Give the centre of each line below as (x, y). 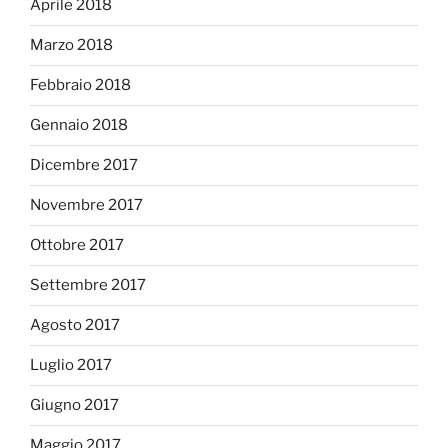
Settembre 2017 (88, 285)
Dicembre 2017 (84, 165)
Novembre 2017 (86, 205)
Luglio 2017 (71, 365)
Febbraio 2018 (80, 85)
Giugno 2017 (74, 405)
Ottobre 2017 (77, 245)
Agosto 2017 (75, 325)
